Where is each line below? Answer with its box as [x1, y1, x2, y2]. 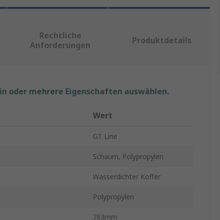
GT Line [93, 132, 117, 141]
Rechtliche [39, 30, 82, 41]
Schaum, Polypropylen [93, 152, 164, 162]
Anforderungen [30, 40, 91, 51]
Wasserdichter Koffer [93, 172, 161, 182]
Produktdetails [132, 35, 192, 46]
